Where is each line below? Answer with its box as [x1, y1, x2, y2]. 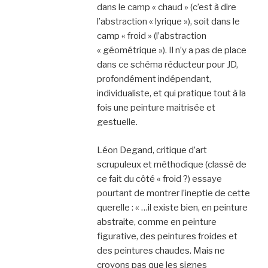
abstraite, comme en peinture [96, 216, 217, 227]
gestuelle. [96, 117, 138, 127]
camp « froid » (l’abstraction [96, 31, 206, 41]
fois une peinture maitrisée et [96, 102, 215, 113]
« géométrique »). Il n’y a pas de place [96, 45, 246, 56]
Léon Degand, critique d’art [96, 144, 207, 156]
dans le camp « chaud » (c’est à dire [96, 2, 236, 13]
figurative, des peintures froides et [96, 230, 237, 242]
